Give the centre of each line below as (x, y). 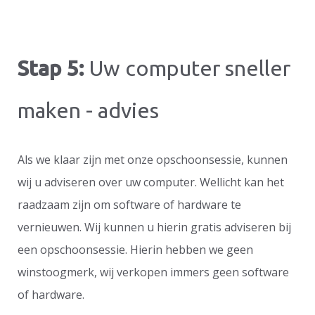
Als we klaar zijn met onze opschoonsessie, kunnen (153, 159)
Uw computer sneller (187, 68)
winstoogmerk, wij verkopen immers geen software (153, 272)
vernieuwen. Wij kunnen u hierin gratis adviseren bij (154, 227)
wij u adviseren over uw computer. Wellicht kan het (151, 182)
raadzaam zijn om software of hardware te (129, 204)
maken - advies (88, 110)
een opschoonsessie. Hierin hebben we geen (135, 249)
